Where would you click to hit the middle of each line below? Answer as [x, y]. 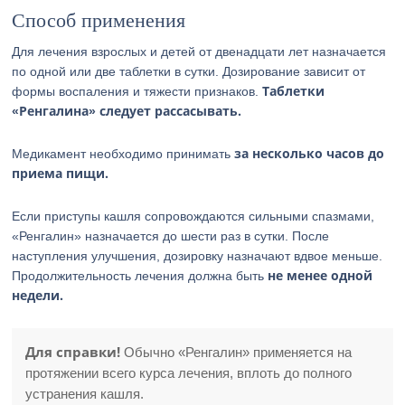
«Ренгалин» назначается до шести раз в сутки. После [171, 236]
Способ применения [99, 20]
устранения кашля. [85, 394]
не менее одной [320, 275]
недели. [38, 295]
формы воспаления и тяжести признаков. [137, 91]
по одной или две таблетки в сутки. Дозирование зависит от [189, 71]
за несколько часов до [310, 153]
